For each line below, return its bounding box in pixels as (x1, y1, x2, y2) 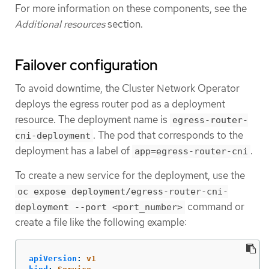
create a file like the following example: (15, 216, 187, 229)
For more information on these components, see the (15, 2, 247, 16)
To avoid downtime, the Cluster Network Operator (15, 82, 240, 95)
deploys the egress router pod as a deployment (15, 97, 225, 111)
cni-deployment (15, 130, 91, 142)
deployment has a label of (15, 144, 132, 158)
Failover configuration (15, 56, 158, 75)
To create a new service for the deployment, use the (15, 169, 245, 183)
